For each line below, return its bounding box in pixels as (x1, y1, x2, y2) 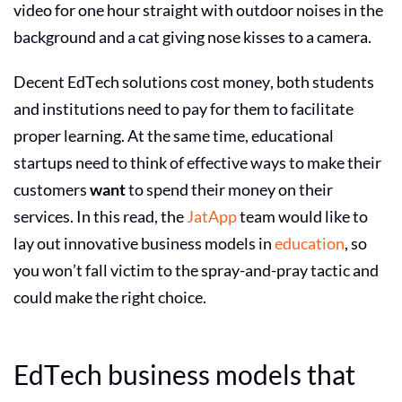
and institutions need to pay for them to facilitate (13, 99, 354, 118)
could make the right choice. (13, 287, 206, 307)
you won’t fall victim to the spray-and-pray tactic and (13, 260, 379, 280)
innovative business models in (64, 233, 275, 253)
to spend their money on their (126, 179, 333, 199)
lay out (13, 233, 64, 253)
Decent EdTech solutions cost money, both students (13, 72, 374, 92)
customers (13, 179, 90, 199)
